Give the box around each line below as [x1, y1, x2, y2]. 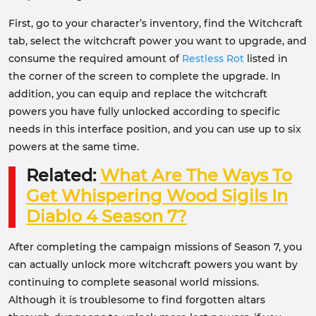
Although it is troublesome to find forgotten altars [8, 293, 265, 306]
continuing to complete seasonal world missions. [8, 276, 259, 288]
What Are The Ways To [100, 165, 292, 186]
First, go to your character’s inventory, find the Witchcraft [8, 17, 303, 30]
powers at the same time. [8, 140, 139, 153]
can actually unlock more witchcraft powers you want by [8, 258, 298, 271]
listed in [244, 52, 288, 65]
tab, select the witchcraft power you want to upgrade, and [8, 35, 307, 47]
